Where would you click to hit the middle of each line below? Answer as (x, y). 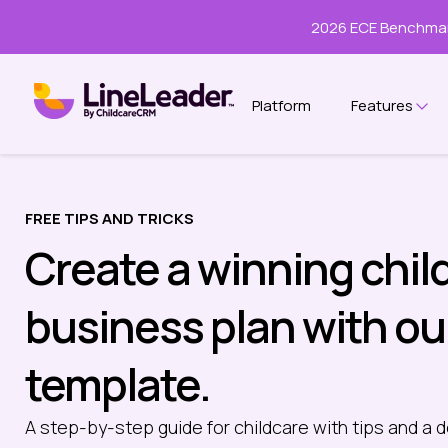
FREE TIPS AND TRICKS (109, 219)
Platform (282, 105)
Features (382, 105)
